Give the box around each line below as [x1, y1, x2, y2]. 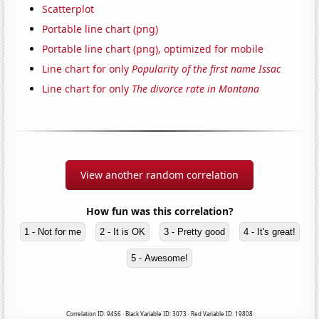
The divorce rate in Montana [132, 82, 260, 96]
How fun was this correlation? [85, 204, 234, 219]
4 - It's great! [243, 226, 296, 238]
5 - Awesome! [131, 253, 188, 264]
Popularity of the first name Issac [132, 62, 281, 76]
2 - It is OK [99, 226, 145, 238]
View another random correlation [80, 168, 239, 182]
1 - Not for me [23, 226, 81, 238]
